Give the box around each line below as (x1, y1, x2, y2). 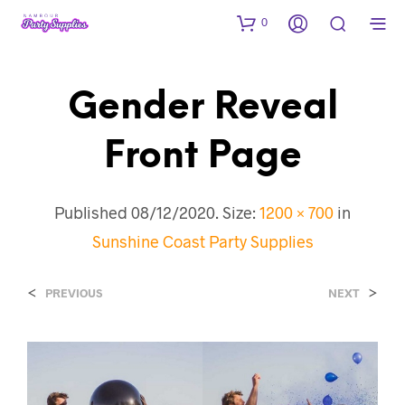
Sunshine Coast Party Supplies (91, 231, 314, 251)
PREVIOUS (45, 285, 102, 300)
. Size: (215, 202, 259, 222)
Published (54, 202, 131, 222)
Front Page (103, 137, 302, 176)
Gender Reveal (67, 88, 338, 127)
